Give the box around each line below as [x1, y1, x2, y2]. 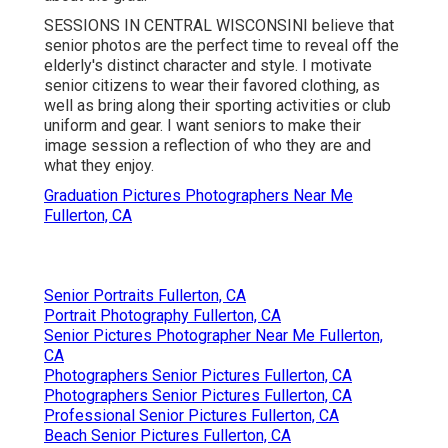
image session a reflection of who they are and [44, 135, 371, 155]
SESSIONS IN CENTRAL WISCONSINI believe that [44, 15, 394, 35]
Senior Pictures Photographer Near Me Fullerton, [44, 325, 383, 345]
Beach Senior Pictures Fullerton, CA [44, 425, 291, 445]
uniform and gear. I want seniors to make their [44, 115, 361, 135]
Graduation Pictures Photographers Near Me [44, 185, 353, 205]
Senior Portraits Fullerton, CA [44, 285, 246, 305]
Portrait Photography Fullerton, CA [44, 305, 281, 325]
